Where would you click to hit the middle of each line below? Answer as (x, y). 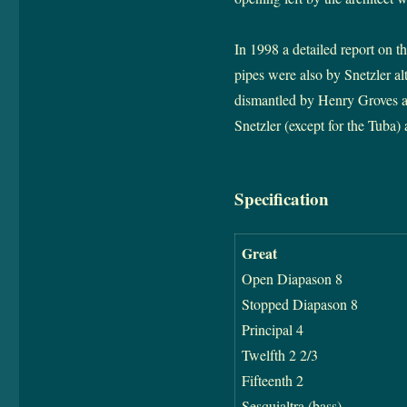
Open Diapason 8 (292, 279)
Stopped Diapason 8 (299, 304)
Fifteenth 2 (272, 381)
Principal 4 (272, 330)
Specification (281, 199)
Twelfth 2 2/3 (279, 355)
